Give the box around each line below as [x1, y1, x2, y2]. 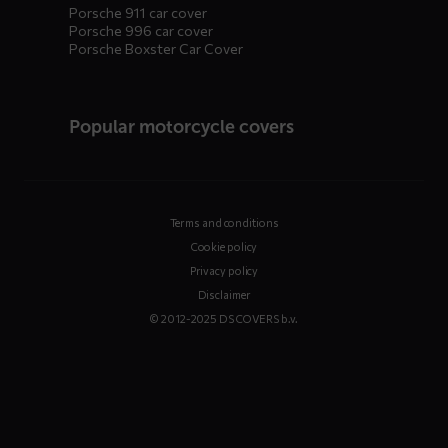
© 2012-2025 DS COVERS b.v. [150, 312, 298, 325]
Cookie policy [190, 240, 258, 253]
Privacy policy [189, 264, 259, 277]
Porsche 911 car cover [69, 4, 207, 21]
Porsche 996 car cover [69, 22, 213, 39]
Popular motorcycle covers [69, 116, 294, 138]
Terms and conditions [169, 216, 279, 229]
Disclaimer [197, 288, 251, 301]
